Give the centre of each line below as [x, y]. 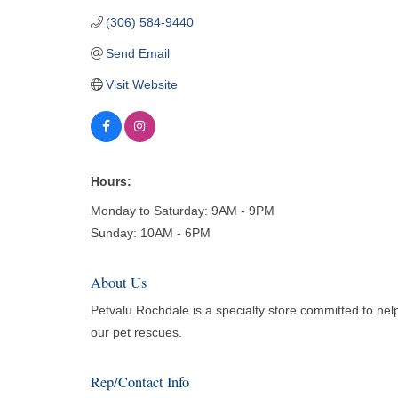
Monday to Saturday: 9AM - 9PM [182, 210]
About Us [118, 282]
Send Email [138, 53]
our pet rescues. [136, 332]
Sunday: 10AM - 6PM [150, 232]
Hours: [111, 181]
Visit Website [142, 84]
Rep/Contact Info [139, 382]
